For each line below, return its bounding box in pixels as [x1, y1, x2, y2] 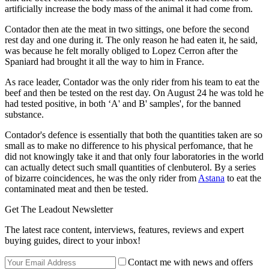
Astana [198, 173, 225, 184]
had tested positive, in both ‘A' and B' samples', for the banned [5, 98, 241, 109]
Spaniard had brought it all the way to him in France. [5, 56, 204, 67]
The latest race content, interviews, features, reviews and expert [5, 225, 244, 235]
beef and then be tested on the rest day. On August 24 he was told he [5, 88, 264, 98]
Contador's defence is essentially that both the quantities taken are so [5, 130, 262, 141]
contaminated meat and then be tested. [5, 184, 148, 195]
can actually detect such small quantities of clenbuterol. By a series [5, 162, 256, 173]
